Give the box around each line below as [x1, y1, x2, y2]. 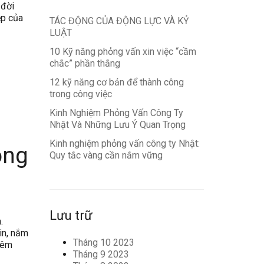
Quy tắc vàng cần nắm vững [49, 150, 163, 161]
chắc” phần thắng [49, 58, 120, 69]
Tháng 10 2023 [72, 237, 134, 248]
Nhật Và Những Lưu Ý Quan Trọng [49, 119, 186, 130]
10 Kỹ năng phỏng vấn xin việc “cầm [49, 46, 196, 57]
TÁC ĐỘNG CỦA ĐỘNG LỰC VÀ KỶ [49, 15, 189, 27]
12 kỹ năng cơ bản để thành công [49, 77, 184, 88]
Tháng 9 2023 [72, 249, 129, 260]
